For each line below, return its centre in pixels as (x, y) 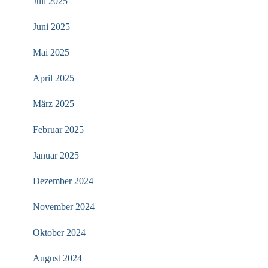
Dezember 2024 (63, 181)
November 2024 (64, 206)
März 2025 (54, 103)
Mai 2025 (51, 52)
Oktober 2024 (59, 232)
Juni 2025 (51, 26)
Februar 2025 (58, 129)
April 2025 (54, 78)
